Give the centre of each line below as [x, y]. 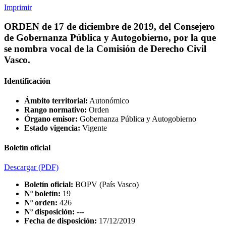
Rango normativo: [55, 109]
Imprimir [18, 7]
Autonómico [108, 100]
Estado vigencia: [52, 128]
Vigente [94, 128]
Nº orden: [41, 203]
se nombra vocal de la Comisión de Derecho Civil [105, 49]
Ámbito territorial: [56, 100]
